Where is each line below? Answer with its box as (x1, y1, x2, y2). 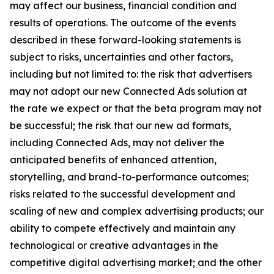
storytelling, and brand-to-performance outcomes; (10, 171, 249, 183)
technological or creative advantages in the (10, 239, 218, 251)
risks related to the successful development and (10, 188, 235, 200)
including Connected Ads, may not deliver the (10, 136, 224, 149)
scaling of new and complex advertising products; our (10, 205, 264, 217)
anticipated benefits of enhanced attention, (10, 154, 217, 166)
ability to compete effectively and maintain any (10, 222, 235, 234)
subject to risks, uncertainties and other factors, (10, 51, 233, 63)
